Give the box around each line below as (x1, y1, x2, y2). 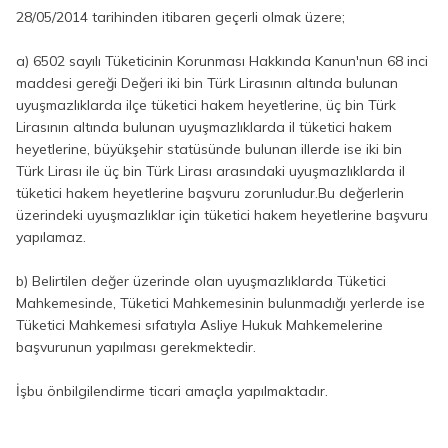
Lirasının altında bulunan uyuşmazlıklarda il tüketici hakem (16, 118, 392, 136)
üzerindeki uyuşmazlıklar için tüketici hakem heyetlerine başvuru (16, 206, 428, 224)
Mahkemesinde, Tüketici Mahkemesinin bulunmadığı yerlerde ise (16, 294, 425, 312)
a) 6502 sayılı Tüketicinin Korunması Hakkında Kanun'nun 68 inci (16, 52, 428, 70)
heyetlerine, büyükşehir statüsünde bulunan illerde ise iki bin (16, 140, 402, 158)
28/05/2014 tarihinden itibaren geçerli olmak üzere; (16, 8, 345, 26)
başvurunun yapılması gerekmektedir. (16, 338, 256, 356)
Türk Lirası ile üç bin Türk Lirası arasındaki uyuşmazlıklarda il (16, 162, 405, 180)
